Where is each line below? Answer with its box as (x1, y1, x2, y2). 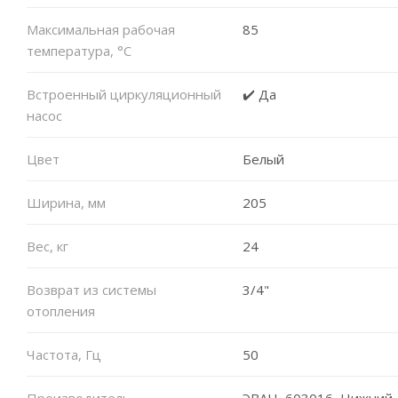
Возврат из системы (27, 280, 156, 298)
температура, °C (27, 41, 131, 60)
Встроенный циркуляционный (27, 84, 221, 103)
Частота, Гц (27, 345, 101, 363)
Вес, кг (27, 236, 68, 255)
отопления (27, 301, 95, 320)
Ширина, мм (27, 193, 106, 211)
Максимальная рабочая (27, 20, 175, 38)
